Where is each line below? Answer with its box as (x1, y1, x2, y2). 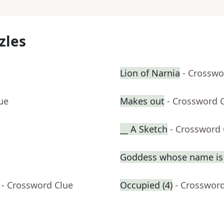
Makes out (120, 95, 164, 107)
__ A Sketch (120, 123, 167, 135)
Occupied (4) (120, 179, 172, 191)
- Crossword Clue (1, 179, 73, 191)
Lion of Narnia (120, 67, 180, 79)
